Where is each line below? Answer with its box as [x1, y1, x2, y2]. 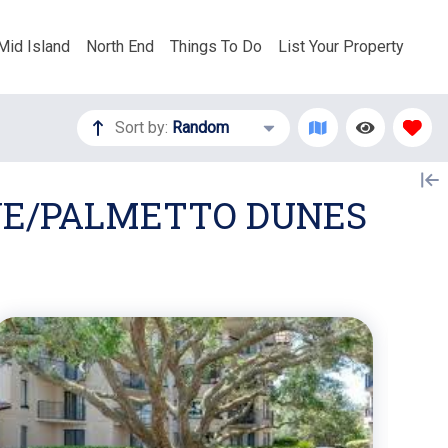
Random [172, 117, 230, 137]
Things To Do [170, 36, 262, 56]
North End [86, 36, 154, 56]
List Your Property [278, 36, 404, 56]
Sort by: [115, 117, 169, 137]
